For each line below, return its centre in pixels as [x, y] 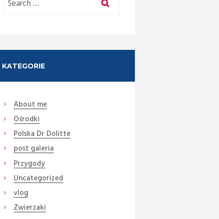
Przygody [29, 164]
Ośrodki [26, 119]
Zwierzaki [30, 208]
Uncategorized [38, 178]
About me [30, 104]
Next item [90, 121]
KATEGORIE [23, 66]
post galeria [33, 149]
